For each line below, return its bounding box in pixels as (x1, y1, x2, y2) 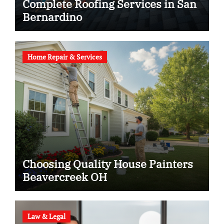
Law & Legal (27, 211, 65, 221)
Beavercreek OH (22, 169, 107, 184)
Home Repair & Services (27, 51, 102, 61)
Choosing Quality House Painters (22, 156, 193, 171)
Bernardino (22, 9, 82, 24)
